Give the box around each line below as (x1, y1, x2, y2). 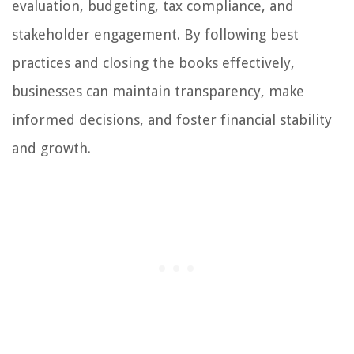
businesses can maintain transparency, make (12, 83, 304, 100)
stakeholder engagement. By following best (12, 26, 299, 43)
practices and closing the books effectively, (12, 55, 295, 72)
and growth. (12, 140, 91, 157)
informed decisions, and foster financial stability (12, 111, 332, 129)
